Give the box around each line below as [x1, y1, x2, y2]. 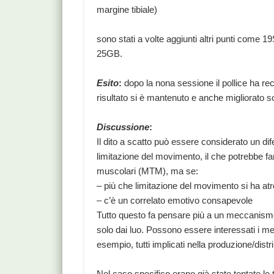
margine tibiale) [97, 4, 158, 15]
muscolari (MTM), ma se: [97, 166, 199, 177]
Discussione [97, 122, 150, 133]
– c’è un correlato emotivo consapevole [97, 195, 253, 206]
